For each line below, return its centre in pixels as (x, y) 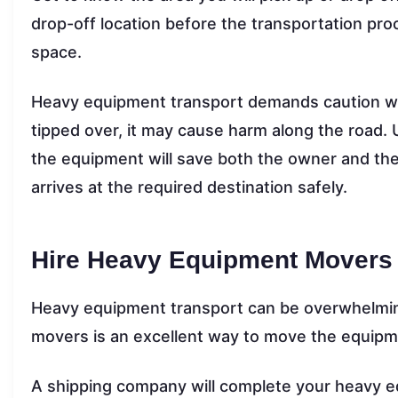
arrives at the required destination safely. (189, 187)
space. (59, 52)
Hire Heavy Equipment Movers (212, 259)
